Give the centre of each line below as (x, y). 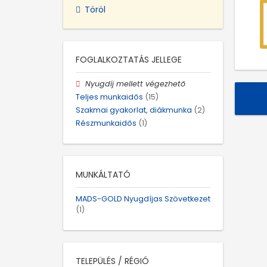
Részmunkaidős (106, 123)
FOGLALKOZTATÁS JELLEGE (129, 59)
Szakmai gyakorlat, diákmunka (134, 110)
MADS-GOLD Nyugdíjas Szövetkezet (143, 199)
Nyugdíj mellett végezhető (136, 83)
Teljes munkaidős (109, 97)
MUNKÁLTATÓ (103, 175)
